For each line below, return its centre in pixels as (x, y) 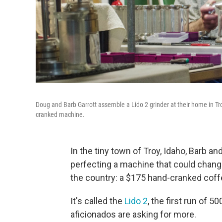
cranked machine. (60, 114)
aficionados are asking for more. (133, 214)
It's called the (97, 201)
